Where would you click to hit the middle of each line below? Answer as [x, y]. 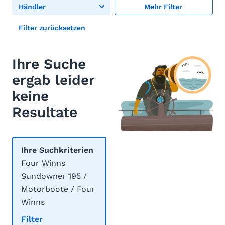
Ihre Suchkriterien [57, 150]
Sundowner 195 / [54, 176]
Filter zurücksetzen [52, 28]
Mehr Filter [163, 7]
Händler [32, 7]
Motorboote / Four [58, 189]
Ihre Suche [49, 64]
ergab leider [53, 80]
